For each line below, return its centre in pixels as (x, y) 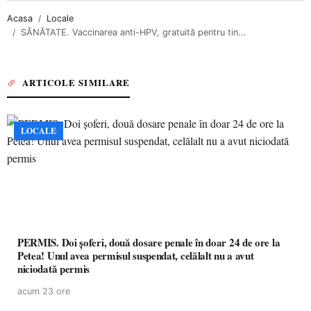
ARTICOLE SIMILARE (76, 82)
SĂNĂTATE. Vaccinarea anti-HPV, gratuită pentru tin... (134, 32)
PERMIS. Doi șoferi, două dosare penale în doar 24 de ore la (149, 242)
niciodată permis (54, 269)
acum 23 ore (44, 291)
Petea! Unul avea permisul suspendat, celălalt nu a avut (136, 255)
